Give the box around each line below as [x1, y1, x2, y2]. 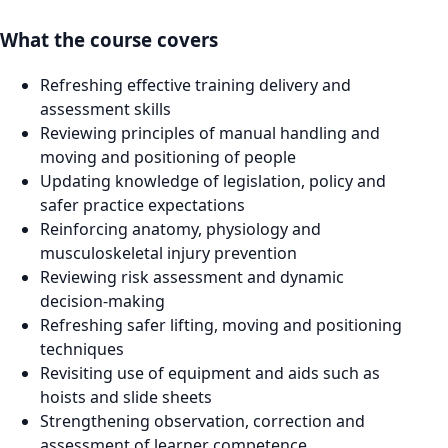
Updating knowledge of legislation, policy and [40, 169, 386, 192]
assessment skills [40, 97, 171, 120]
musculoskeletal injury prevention [40, 241, 297, 264]
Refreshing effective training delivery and [40, 73, 351, 96]
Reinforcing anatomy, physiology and [40, 217, 321, 240]
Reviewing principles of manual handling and [40, 121, 380, 144]
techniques [40, 337, 124, 360]
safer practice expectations [40, 193, 245, 216]
